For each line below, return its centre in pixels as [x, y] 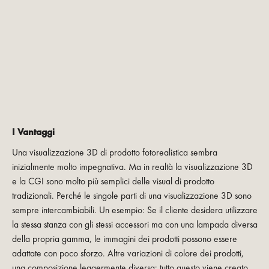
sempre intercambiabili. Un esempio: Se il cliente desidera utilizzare [134, 210]
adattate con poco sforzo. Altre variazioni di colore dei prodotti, [128, 254]
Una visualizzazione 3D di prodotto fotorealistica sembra [114, 153]
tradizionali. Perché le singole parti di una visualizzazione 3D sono [131, 196]
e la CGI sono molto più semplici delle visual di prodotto [113, 182]
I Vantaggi [33, 132]
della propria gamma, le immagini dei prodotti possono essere [124, 239]
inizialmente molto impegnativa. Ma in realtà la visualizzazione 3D [132, 167]
